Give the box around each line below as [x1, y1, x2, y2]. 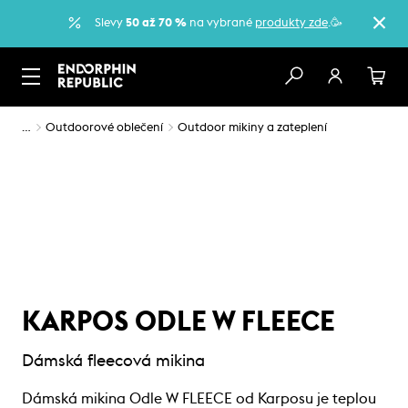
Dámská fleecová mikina [22, 352, 205, 369]
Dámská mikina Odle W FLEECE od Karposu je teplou [22, 391, 376, 406]
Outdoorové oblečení [46, 121, 163, 134]
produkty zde [255, 16, 328, 29]
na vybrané [187, 16, 255, 29]
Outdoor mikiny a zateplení [178, 121, 327, 134]
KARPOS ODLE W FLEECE [22, 308, 335, 336]
